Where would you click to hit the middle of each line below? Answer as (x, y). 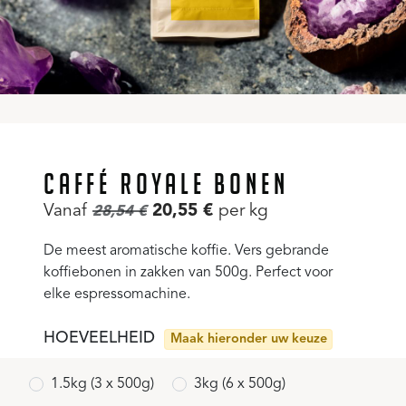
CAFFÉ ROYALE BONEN (166, 184)
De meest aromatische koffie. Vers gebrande (186, 251)
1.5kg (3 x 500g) (102, 384)
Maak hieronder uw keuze (248, 339)
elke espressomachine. (117, 295)
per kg (243, 211)
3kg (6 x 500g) (240, 384)
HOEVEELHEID (99, 338)
